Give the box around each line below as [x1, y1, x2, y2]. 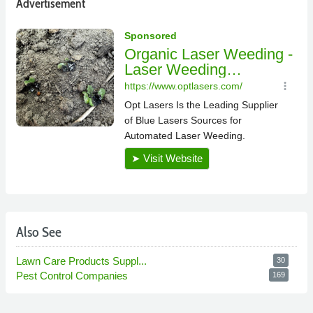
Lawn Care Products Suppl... [16, 255, 150, 268]
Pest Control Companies [16, 270, 131, 282]
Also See [16, 224, 61, 241]
